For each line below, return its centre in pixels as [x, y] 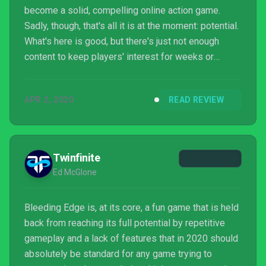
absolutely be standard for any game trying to [118, 254]
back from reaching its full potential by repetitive [125, 223]
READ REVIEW [196, 100]
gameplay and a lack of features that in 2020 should [131, 238]
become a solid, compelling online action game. [122, 10]
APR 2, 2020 [49, 100]
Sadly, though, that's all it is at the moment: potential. [132, 26]
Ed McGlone [75, 172]
